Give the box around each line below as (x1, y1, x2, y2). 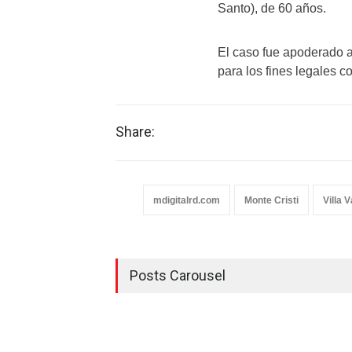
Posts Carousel (130, 267, 225, 284)
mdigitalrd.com (153, 195, 220, 206)
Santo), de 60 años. (218, 2, 326, 15)
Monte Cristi (244, 195, 299, 206)
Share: (115, 123, 155, 140)
